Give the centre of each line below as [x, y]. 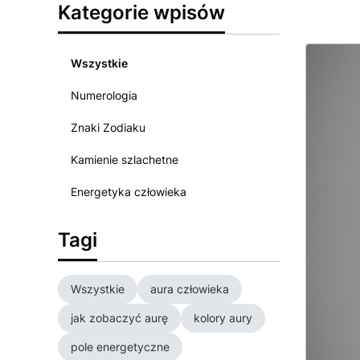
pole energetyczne [120, 347]
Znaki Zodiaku [108, 127]
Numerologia [104, 95]
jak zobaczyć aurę [119, 318]
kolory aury [223, 318]
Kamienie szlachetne [125, 160]
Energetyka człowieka [129, 192]
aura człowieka [190, 289]
